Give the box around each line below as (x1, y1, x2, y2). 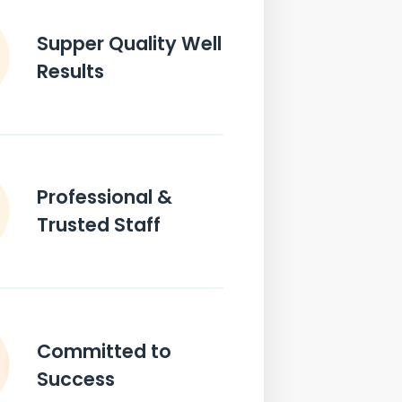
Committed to (37, 338, 172, 365)
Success (37, 366, 116, 393)
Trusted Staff (37, 212, 162, 239)
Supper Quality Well (37, 30, 223, 57)
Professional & (37, 184, 173, 211)
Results (37, 57, 105, 84)
